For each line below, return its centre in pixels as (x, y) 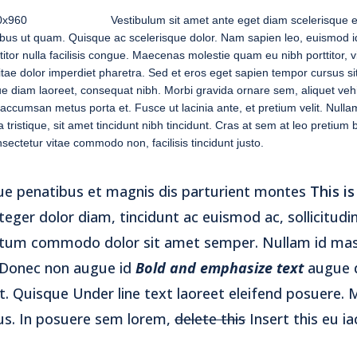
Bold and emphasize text (220, 267)
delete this (210, 318)
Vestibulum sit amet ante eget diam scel (211, 20)
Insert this (284, 318)
